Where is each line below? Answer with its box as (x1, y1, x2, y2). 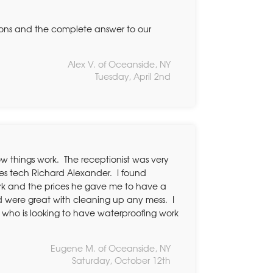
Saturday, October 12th (72, 253, 171, 266)
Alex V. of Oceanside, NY (68, 57, 171, 70)
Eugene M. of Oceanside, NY (51, 241, 171, 254)
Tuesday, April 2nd (95, 69, 171, 82)
